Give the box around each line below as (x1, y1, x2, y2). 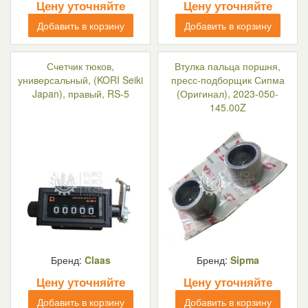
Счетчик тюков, (47, 59, 114, 73)
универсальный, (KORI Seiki (18, 73, 143, 87)
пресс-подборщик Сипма (170, 73, 285, 87)
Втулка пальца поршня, (175, 59, 280, 73)
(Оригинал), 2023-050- (177, 87, 278, 100)
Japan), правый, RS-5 (32, 87, 129, 100)
